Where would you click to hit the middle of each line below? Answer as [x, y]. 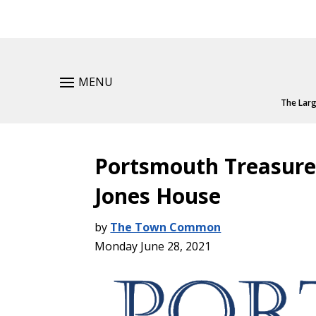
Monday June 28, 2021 [153, 247]
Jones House [158, 196]
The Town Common [166, 227]
